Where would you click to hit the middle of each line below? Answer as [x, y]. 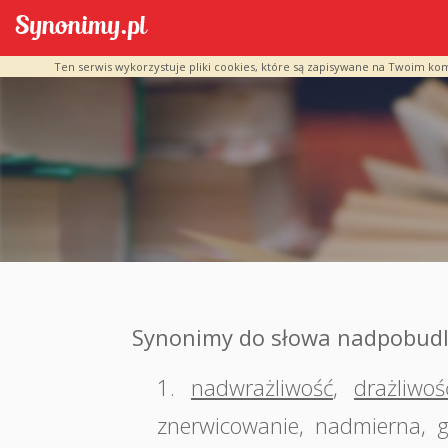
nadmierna [368, 425]
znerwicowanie [228, 425]
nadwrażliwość [262, 387]
